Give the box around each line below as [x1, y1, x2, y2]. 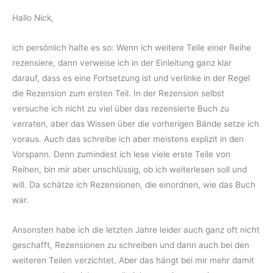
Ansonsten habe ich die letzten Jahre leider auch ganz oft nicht [12, 225, 260, 235]
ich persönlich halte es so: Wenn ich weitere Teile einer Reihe [12, 43, 251, 53]
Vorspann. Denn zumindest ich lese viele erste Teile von [12, 149, 230, 160]
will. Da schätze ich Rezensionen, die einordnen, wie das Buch [12, 180, 255, 190]
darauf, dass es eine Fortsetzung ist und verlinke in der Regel [12, 73, 250, 83]
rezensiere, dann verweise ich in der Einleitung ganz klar [12, 58, 232, 68]
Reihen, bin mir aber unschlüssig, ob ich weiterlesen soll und [12, 165, 247, 175]
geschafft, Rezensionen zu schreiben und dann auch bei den [12, 240, 249, 250]
